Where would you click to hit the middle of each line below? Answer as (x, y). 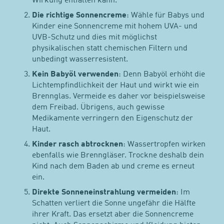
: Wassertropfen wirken (164, 145)
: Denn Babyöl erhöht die (162, 74)
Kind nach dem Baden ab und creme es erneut (113, 167)
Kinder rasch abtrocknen (78, 145)
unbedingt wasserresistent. (80, 59)
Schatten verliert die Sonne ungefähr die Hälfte (114, 204)
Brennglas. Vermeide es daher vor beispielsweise (119, 96)
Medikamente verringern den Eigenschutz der (113, 118)
